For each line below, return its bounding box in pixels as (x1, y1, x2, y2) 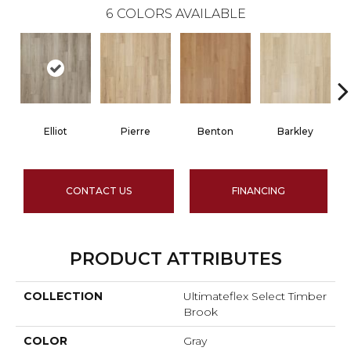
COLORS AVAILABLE (116, 6, 246, 22)
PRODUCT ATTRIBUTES (69, 248, 282, 270)
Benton (197, 125, 233, 138)
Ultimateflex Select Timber (183, 289, 327, 304)
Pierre (121, 125, 150, 138)
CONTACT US (66, 185, 132, 197)
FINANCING (232, 185, 285, 197)
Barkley (277, 125, 313, 138)
